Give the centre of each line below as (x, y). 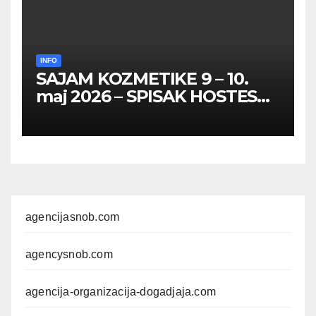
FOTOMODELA (97, 132)
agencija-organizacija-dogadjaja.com (121, 292)
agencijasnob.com (73, 217)
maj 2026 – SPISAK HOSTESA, (155, 97)
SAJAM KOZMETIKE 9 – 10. (142, 79)
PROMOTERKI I (98, 114)
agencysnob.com (69, 255)
